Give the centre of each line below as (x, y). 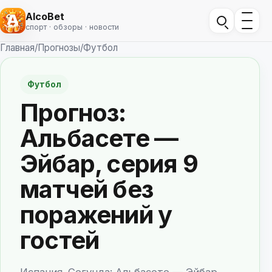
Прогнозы (59, 48)
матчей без (87, 189)
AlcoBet (45, 16)
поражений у (96, 215)
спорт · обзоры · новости (72, 27)
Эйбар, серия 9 (109, 164)
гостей (60, 240)
